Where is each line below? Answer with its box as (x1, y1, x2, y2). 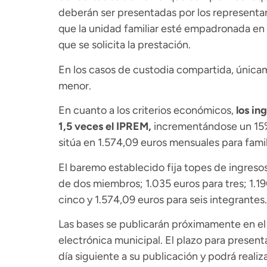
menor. (58, 79, 91, 92)
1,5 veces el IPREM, (58, 120, 151, 133)
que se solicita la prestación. (58, 38, 191, 52)
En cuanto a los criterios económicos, (58, 104, 236, 117)
